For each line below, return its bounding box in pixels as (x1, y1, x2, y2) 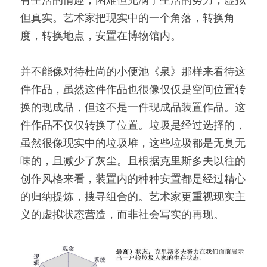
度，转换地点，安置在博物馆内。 (20, 30, 181, 42)
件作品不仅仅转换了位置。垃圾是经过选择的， (20, 120, 246, 132)
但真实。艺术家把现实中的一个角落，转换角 (20, 13, 235, 24)
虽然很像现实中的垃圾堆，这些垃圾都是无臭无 (20, 138, 246, 150)
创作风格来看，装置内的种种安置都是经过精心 (20, 173, 246, 185)
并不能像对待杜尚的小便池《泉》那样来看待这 (20, 66, 246, 78)
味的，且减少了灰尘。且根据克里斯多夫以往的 (20, 156, 246, 167)
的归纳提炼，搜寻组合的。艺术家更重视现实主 (20, 191, 246, 203)
